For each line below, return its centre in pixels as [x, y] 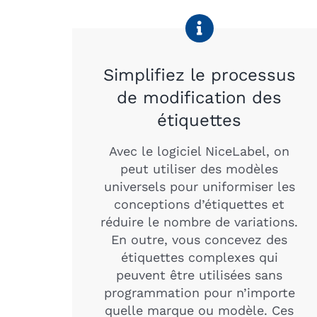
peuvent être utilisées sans [200, 275]
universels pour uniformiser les [199, 186]
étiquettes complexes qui [199, 257]
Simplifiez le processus [199, 75]
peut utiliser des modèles [200, 168]
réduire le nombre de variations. [200, 221]
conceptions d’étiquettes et [200, 204]
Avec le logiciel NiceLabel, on [200, 151]
